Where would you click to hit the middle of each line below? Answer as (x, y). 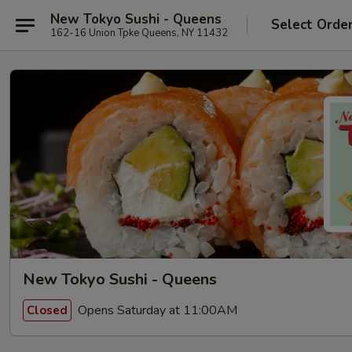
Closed (47, 310)
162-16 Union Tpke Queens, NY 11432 (139, 33)
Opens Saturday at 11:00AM (156, 310)
